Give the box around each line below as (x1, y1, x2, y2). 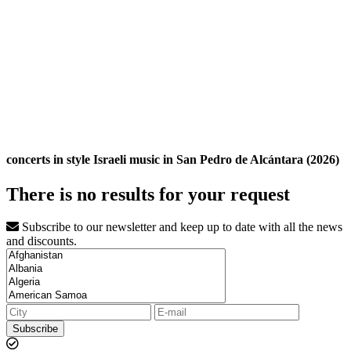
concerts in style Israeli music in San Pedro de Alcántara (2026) (6, 153, 339, 167)
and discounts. (6, 234, 77, 248)
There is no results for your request (6, 183, 290, 204)
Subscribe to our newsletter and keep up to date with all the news (19, 220, 342, 234)
